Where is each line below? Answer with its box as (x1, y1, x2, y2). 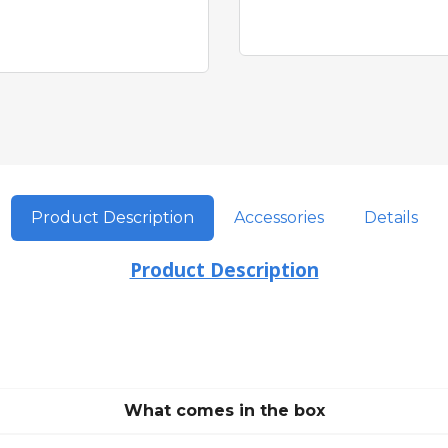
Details (363, 207, 418, 227)
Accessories (233, 207, 324, 227)
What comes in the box (123, 400, 325, 420)
